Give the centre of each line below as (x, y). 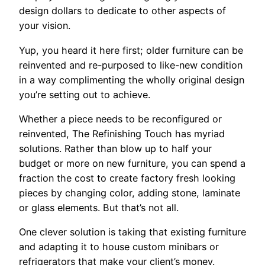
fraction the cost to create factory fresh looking (127, 178)
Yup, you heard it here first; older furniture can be (131, 50)
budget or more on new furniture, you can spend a (132, 163)
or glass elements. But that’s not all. (99, 207)
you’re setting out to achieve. (85, 94)
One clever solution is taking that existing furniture (132, 232)
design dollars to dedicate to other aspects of (122, 11)
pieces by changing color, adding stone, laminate (130, 193)
